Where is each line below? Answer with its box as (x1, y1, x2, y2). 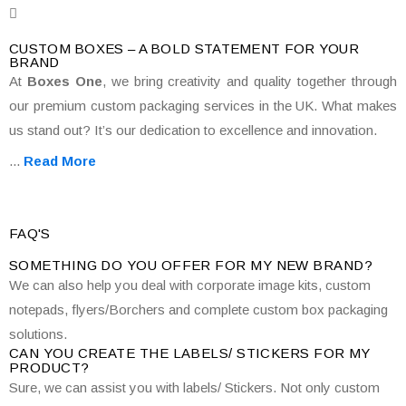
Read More (24, 153, 96, 169)
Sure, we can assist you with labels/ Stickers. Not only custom (9, 380, 380, 395)
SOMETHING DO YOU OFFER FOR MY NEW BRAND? (9, 257, 372, 273)
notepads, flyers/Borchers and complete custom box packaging (9, 302, 388, 317)
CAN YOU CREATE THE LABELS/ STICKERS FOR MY (9, 345, 371, 361)
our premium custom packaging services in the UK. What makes (9, 98, 397, 113)
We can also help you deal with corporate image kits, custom (9, 277, 371, 293)
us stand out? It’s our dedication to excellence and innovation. (9, 122, 377, 138)
